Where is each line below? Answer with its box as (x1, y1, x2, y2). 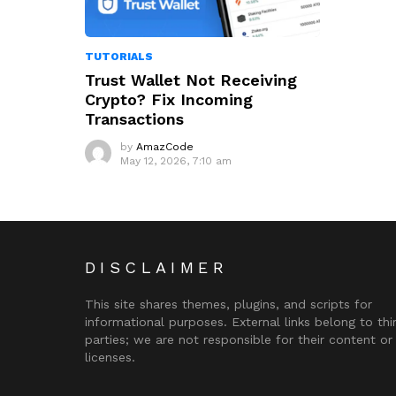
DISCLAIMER (85, 258, 228, 278)
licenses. (85, 350, 135, 365)
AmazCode (136, 141, 194, 154)
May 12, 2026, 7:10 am (120, 155, 232, 168)
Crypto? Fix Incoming (85, 90, 253, 110)
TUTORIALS (85, 50, 153, 64)
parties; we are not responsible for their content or (85, 332, 392, 347)
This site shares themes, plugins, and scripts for (85, 297, 372, 312)
